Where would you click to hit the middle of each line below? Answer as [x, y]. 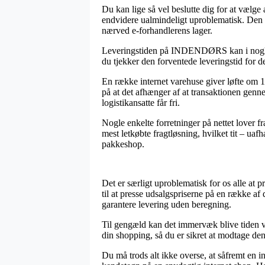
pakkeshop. [123, 144]
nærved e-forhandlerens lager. [157, 30]
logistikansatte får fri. [141, 102]
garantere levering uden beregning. [167, 204]
